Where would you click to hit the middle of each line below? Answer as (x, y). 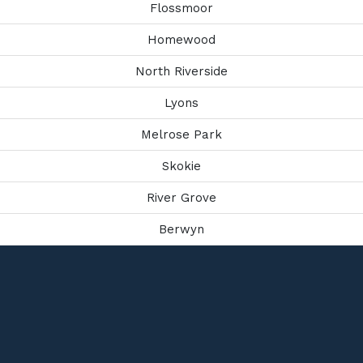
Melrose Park (181, 135)
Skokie (181, 166)
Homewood (181, 40)
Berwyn (181, 229)
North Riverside (181, 71)
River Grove (181, 198)
